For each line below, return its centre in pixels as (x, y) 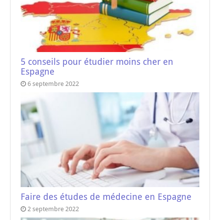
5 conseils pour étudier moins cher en (97, 62)
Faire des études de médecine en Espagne (106, 197)
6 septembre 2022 (54, 83)
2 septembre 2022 (54, 209)
